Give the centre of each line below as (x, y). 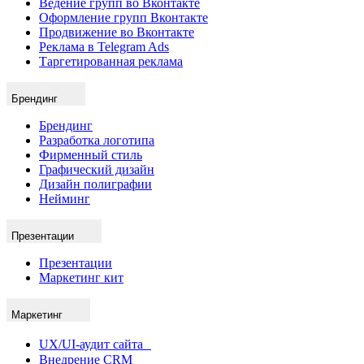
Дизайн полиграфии (95, 184)
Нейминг (65, 198)
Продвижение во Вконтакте (117, 32)
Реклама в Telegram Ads (104, 46)
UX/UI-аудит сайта (95, 344)
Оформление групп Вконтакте (123, 17)
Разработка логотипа (97, 140)
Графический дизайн (97, 169)
